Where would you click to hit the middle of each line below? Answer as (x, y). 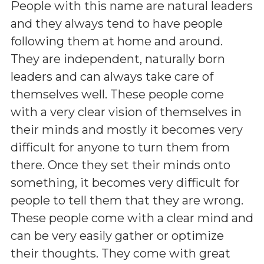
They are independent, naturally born (118, 59)
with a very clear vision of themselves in (126, 112)
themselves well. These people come (117, 94)
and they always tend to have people (117, 23)
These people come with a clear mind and (132, 218)
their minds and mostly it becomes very (127, 129)
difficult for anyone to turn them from (120, 147)
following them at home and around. (117, 41)
